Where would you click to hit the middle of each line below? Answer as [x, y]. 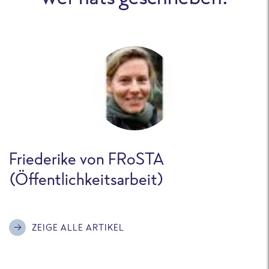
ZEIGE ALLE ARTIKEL [78, 228]
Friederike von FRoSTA [86, 158]
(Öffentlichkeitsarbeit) [86, 179]
